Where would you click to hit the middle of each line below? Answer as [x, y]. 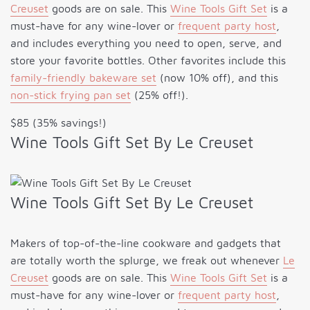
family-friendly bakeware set [83, 78]
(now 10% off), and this [217, 78]
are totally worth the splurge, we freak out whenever [147, 261]
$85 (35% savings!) [58, 123]
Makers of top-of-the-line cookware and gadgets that [146, 243]
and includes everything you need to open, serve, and [146, 43]
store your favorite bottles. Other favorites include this [148, 61]
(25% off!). [159, 95]
